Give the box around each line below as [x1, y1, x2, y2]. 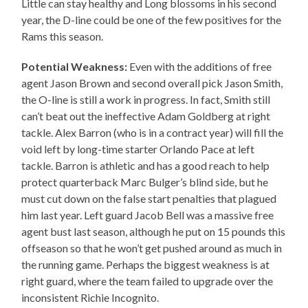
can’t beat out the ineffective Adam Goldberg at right [21, 109, 271, 123]
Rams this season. [21, 30, 104, 43]
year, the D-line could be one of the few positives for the [21, 13, 282, 27]
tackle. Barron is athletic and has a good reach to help [21, 159, 270, 173]
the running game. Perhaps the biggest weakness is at [21, 258, 270, 272]
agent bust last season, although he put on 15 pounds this [21, 225, 286, 239]
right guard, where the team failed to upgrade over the [21, 274, 274, 288]
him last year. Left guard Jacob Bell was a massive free [21, 208, 274, 222]
